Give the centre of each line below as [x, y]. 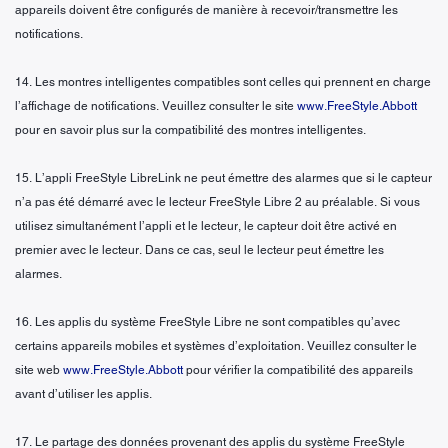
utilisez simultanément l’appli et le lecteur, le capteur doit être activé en [206, 225]
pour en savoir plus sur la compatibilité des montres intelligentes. [190, 129]
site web [39, 369]
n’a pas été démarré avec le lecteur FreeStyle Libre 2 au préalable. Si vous [217, 201]
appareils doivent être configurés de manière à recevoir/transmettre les [206, 9]
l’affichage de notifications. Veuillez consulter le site [156, 105]
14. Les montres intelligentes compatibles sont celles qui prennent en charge [223, 81]
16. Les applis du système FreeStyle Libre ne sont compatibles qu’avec [207, 321]
